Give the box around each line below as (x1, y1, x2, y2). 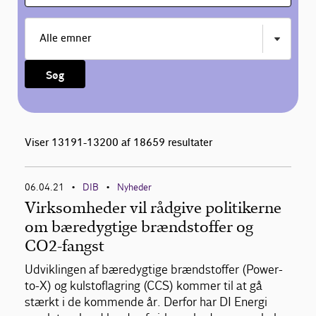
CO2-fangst (25, 236, 104, 256)
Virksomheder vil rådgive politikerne (25, 198, 281, 218)
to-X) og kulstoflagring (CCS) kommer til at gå (25, 279, 262, 294)
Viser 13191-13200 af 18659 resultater (25, 136, 213, 150)
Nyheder (117, 181, 152, 194)
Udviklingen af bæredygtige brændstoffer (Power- (25, 262, 283, 278)
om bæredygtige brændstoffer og (25, 217, 253, 237)
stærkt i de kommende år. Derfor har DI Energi (25, 295, 267, 310)
